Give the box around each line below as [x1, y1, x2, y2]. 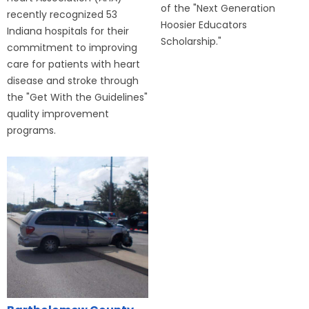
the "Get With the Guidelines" [7, 90, 148, 104]
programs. [7, 123, 56, 137]
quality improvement [7, 106, 109, 121]
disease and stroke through [7, 73, 139, 88]
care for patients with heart [7, 57, 140, 71]
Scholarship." [160, 34, 224, 48]
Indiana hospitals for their [7, 23, 129, 38]
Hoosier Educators [160, 17, 247, 32]
